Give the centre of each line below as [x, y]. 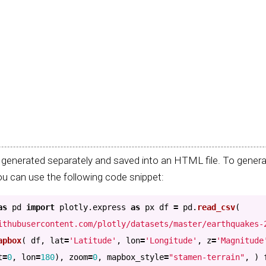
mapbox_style [135, 257]
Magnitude [242, 240]
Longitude [171, 240]
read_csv [216, 207]
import [40, 207]
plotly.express [93, 207]
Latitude [93, 240]
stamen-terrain [207, 257]
